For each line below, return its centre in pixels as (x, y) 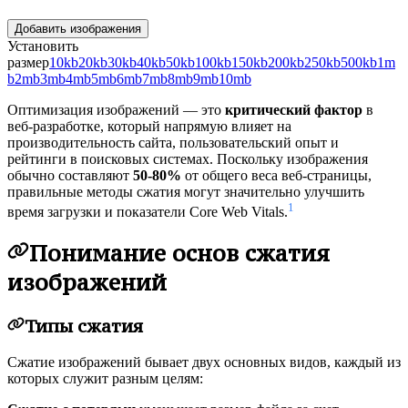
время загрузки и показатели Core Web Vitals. (148, 212)
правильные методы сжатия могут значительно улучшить (186, 191)
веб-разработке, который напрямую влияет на (149, 126)
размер (28, 62)
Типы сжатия (83, 326)
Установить (43, 46)
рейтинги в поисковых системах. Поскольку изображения (188, 158)
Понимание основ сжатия (179, 253)
